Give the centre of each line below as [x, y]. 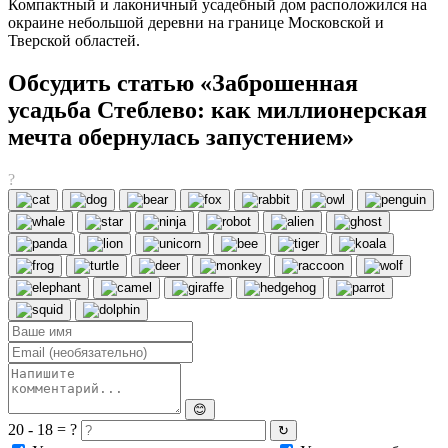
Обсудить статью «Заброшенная [183, 82]
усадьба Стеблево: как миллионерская [217, 109]
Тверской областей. [74, 40]
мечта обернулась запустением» [181, 136]
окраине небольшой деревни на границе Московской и [196, 22]
